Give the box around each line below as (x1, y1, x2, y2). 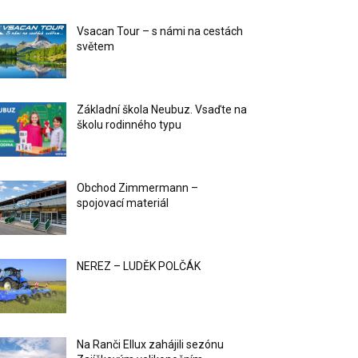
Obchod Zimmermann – (77, 181, 199, 195)
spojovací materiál (77, 197, 169, 210)
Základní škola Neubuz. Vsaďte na (77, 103, 248, 117)
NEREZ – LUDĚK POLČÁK (77, 260, 201, 273)
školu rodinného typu (77, 118, 182, 132)
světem (77, 40, 115, 54)
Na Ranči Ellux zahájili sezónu (77, 338, 225, 352)
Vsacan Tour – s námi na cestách (77, 25, 244, 38)
